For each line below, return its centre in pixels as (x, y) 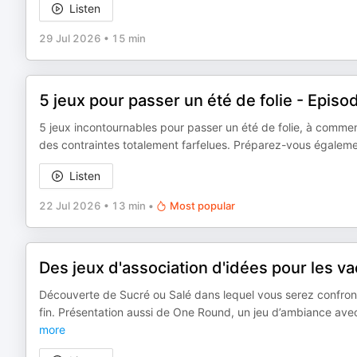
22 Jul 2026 (70, 206)
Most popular (202, 206)
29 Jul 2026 (70, 38)
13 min (129, 206)
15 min (129, 38)
